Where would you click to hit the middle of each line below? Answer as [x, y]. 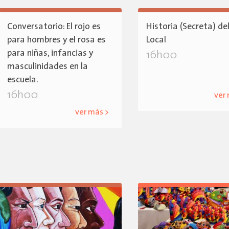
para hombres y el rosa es [57, 40]
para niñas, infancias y [50, 53]
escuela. [23, 80]
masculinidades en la [48, 66]
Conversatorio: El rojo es [54, 27]
